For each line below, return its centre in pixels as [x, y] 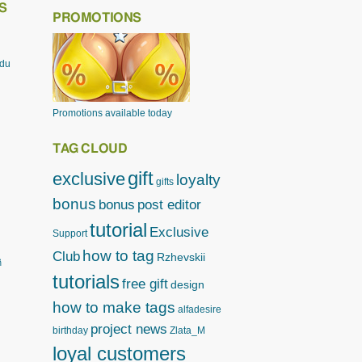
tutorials [86, 282]
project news [129, 329]
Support [70, 234]
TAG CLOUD [90, 149]
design [187, 284]
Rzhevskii [181, 257]
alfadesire [200, 309]
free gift [145, 284]
